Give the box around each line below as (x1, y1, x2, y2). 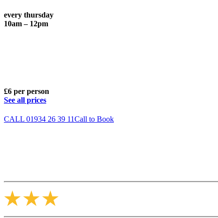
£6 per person (4, 87, 49, 96)
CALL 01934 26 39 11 (4, 115, 74, 124)
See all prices (4, 96, 46, 105)
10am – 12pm (4, 19, 48, 28)
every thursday (4, 10, 54, 19)
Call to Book (74, 115, 114, 124)
